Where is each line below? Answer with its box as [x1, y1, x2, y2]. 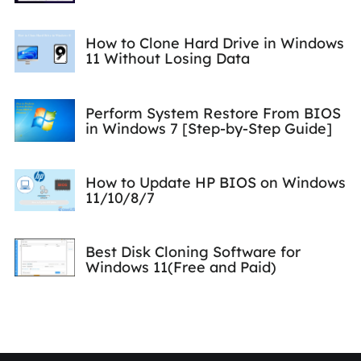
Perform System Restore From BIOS [85, 103, 341, 122]
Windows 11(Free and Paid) [85, 258, 276, 277]
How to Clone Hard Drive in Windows [85, 34, 344, 53]
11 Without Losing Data [85, 49, 250, 68]
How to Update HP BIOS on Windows [85, 172, 346, 192]
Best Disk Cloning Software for [85, 243, 301, 262]
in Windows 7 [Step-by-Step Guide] [85, 118, 332, 138]
